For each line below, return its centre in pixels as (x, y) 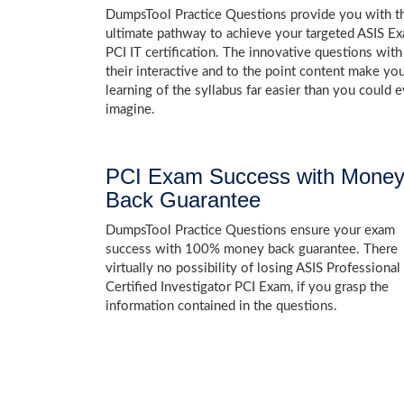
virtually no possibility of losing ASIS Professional (253, 269)
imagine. (130, 110)
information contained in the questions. (221, 307)
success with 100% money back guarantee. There (252, 250)
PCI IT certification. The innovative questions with (254, 53)
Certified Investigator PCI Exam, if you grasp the (247, 288)
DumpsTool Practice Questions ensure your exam (250, 231)
